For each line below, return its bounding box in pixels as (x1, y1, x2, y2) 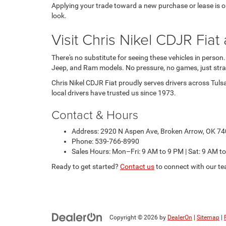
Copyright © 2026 (109, 213, 159, 221)
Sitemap (197, 213, 219, 221)
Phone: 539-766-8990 (72, 137, 139, 145)
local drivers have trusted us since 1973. (51, 88, 176, 97)
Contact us (120, 162, 154, 171)
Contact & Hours (51, 105, 138, 123)
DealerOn (167, 213, 192, 221)
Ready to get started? (51, 162, 120, 171)
